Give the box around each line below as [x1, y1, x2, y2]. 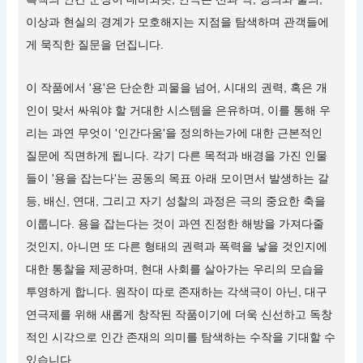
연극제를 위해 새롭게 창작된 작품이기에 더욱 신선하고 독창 [26, 307, 333, 321]
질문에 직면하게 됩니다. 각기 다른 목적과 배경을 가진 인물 [26, 148, 328, 162]
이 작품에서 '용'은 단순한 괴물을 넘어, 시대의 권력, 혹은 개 [26, 80, 328, 94]
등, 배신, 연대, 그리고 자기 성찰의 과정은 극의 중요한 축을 [26, 194, 327, 207]
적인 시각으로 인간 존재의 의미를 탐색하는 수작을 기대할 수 [26, 330, 336, 344]
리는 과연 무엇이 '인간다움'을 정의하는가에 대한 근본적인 [26, 126, 323, 139]
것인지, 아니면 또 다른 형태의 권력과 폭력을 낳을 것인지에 [26, 239, 328, 253]
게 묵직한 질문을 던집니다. [26, 38, 164, 52]
